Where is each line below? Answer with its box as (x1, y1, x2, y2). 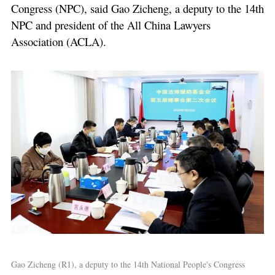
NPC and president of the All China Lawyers (10, 17, 211, 33)
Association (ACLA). (10, 34, 106, 50)
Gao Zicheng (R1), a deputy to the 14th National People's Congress (10, 258, 245, 270)
